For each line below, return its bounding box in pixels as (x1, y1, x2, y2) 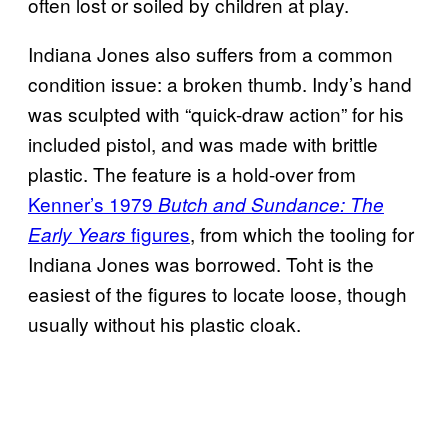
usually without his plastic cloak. (28, 309, 306, 337)
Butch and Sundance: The (158, 190, 384, 217)
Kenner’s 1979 (28, 189, 158, 217)
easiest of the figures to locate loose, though (28, 279, 407, 307)
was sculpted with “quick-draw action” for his (28, 99, 404, 127)
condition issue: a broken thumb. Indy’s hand (28, 69, 412, 97)
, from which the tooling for (190, 219, 414, 247)
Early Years (28, 220, 126, 247)
